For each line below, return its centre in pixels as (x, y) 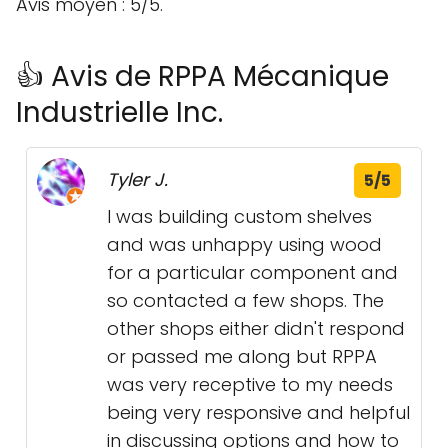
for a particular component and (252, 272)
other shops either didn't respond (256, 328)
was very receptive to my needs (250, 384)
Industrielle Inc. (119, 112)
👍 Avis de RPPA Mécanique (202, 76)
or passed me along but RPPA (242, 356)
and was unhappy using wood (244, 244)
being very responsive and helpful (258, 412)
